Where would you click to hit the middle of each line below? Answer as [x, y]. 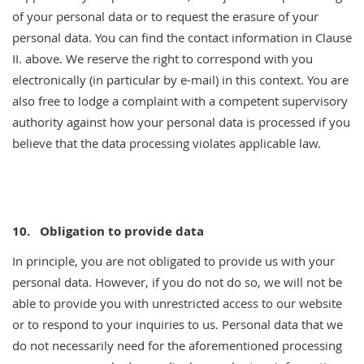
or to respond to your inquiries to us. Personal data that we [178, 324]
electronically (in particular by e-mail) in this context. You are [180, 80]
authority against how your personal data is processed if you [181, 122]
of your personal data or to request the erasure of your [165, 16]
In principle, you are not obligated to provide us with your [173, 261]
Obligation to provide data [122, 231]
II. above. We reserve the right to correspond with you [162, 58]
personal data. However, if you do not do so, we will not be [177, 282]
